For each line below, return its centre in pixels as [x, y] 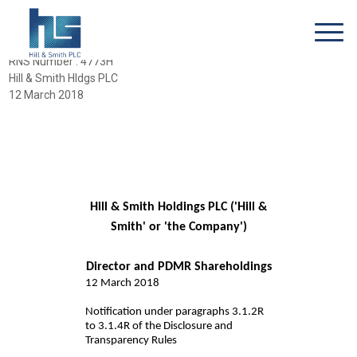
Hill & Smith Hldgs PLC [63, 78]
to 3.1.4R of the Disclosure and [159, 326]
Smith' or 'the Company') [178, 227]
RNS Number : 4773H [61, 61]
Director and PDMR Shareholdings [178, 267]
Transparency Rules [131, 341]
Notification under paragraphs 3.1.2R [174, 312]
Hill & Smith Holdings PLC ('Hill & [178, 207]
